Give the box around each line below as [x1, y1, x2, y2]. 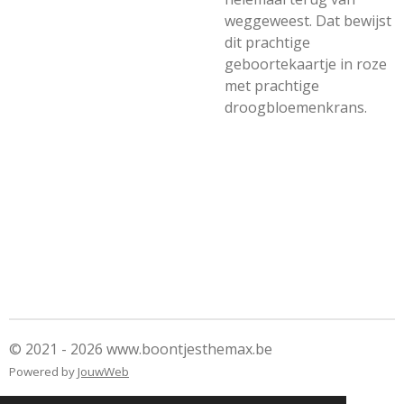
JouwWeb [78, 363, 129, 380]
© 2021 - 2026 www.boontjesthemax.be [9, 339, 272, 359]
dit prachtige [225, 32, 310, 52]
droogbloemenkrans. [225, 97, 367, 117]
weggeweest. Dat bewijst [225, 11, 391, 31]
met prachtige [225, 76, 319, 96]
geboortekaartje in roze [225, 54, 387, 74]
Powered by [9, 363, 78, 380]
